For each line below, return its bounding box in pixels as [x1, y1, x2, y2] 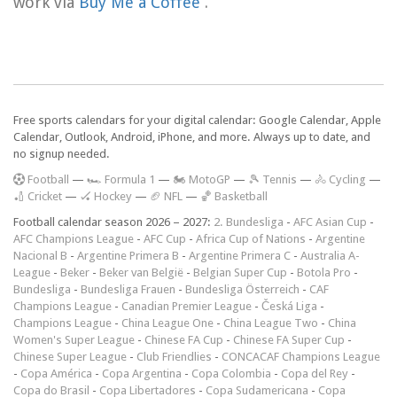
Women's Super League [13, 332, 135, 346]
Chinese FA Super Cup [233, 332, 345, 346]
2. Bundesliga [214, 214, 284, 229]
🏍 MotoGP [173, 172, 230, 186]
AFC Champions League [13, 231, 134, 245]
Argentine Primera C [189, 248, 291, 262]
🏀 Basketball [200, 189, 268, 203]
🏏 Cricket [13, 189, 62, 203]
